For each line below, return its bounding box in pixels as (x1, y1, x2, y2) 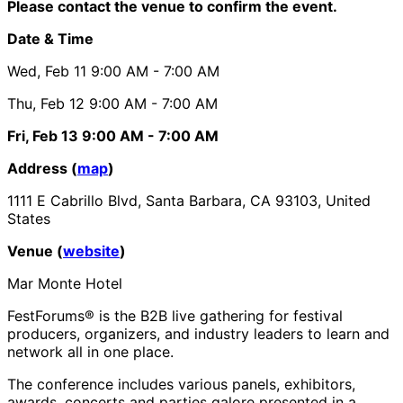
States (7, 209, 50, 228)
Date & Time (7, 29, 94, 48)
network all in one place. (7, 342, 174, 361)
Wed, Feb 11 (7, 61, 86, 80)
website (63, 241, 120, 260)
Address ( (7, 158, 77, 177)
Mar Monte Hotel (7, 273, 122, 292)
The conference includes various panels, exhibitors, (7, 374, 355, 393)
